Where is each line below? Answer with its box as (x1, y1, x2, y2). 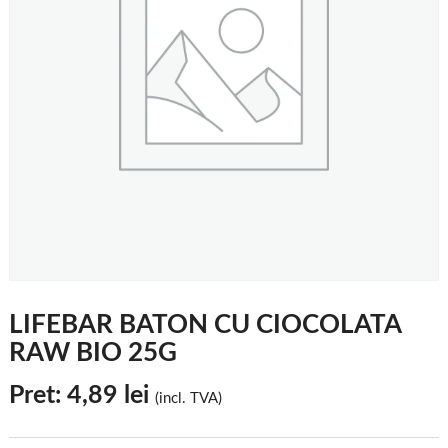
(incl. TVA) (154, 390, 222, 406)
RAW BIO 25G (8, 339, 177, 366)
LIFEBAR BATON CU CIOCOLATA (8, 311, 401, 338)
